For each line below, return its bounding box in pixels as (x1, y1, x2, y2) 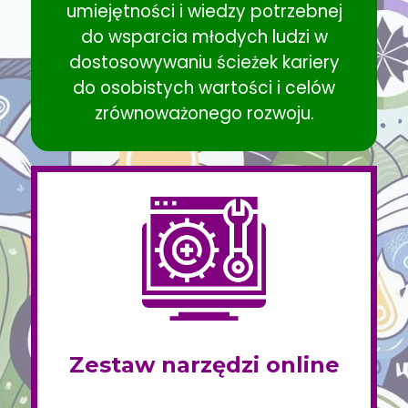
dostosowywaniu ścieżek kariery (68, 50, 340, 76)
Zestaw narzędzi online (68, 352, 340, 379)
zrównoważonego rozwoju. (94, 101, 314, 127)
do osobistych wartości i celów (73, 76, 335, 101)
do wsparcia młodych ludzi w (80, 25, 328, 50)
